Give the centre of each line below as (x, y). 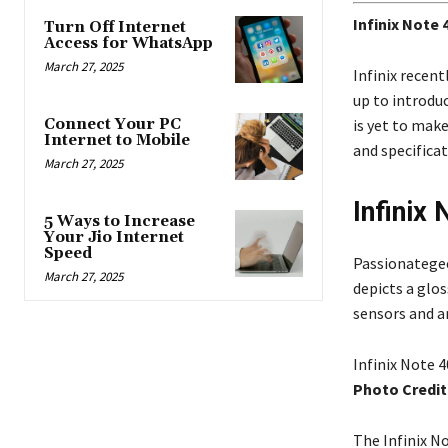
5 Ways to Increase (119, 222)
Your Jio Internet (114, 238)
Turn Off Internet (115, 27)
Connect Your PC (112, 124)
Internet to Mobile (117, 140)
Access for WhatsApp (128, 43)
